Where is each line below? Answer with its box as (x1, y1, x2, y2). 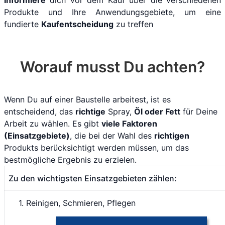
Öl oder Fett (134, 106, 180, 117)
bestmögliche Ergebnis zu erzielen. (4, 155, 137, 165)
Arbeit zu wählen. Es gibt (4, 119, 101, 129)
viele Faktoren (101, 119, 157, 129)
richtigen (154, 131, 189, 141)
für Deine (180, 106, 217, 117)
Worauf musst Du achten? (20, 58, 205, 76)
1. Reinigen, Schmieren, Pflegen (9, 198, 136, 208)
